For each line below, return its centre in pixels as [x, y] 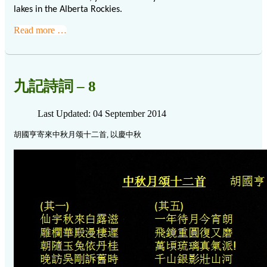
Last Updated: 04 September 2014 [102, 113]
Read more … [40, 30]
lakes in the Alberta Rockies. [68, 10]
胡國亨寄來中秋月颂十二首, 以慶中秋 [77, 134]
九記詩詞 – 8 [55, 86]
